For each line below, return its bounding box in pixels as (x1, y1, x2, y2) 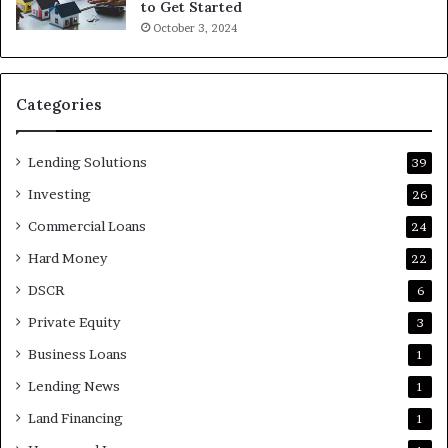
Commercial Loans (28, 218, 146, 235)
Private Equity (28, 314, 120, 331)
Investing (28, 186, 91, 203)
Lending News (28, 378, 120, 395)
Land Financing (28, 410, 123, 427)
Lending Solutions (28, 154, 147, 171)
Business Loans (28, 346, 127, 363)
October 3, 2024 (153, 21, 237, 36)
